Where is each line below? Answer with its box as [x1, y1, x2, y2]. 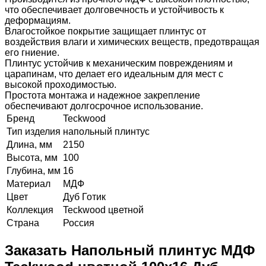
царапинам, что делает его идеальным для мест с [5, 68, 223, 79]
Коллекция [7, 204, 53, 215]
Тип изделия [7, 126, 61, 137]
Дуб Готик [63, 191, 106, 202]
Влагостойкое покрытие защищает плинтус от [5, 26, 206, 36]
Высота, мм [7, 152, 58, 163]
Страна [7, 217, 39, 228]
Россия [63, 217, 94, 228]
